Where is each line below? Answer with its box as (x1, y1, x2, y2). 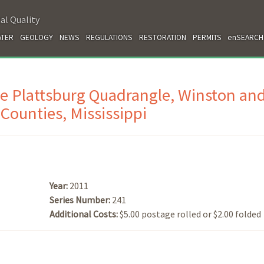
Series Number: (49, 193, 112, 206)
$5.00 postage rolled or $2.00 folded (120, 207, 261, 220)
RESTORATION (138, 32, 186, 42)
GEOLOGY (20, 32, 54, 42)
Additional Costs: (49, 207, 120, 220)
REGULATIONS (85, 32, 133, 42)
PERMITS (192, 32, 222, 42)
